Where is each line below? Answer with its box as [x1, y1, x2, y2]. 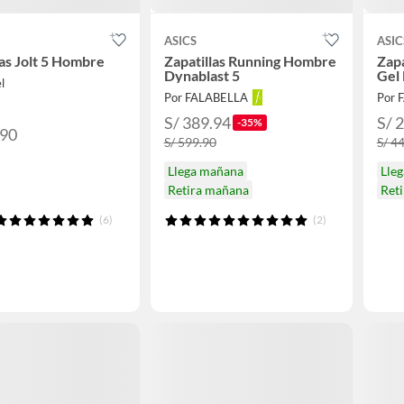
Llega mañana [167, 163, 243, 179]
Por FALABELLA [163, 90, 248, 106]
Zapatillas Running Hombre [163, 52, 336, 70]
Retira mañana [167, 182, 249, 198]
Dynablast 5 [163, 67, 240, 85]
